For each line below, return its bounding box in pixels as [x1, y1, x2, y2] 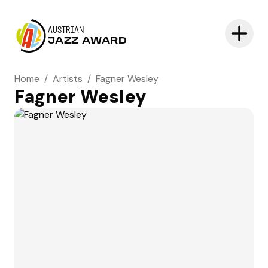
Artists [53, 72, 83, 85]
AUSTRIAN [48, 26, 84, 35]
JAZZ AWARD [48, 36, 127, 46]
